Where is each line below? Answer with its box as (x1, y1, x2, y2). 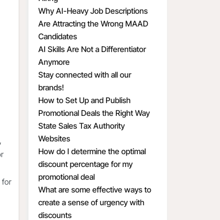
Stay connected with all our (38, 70, 131, 80)
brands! (38, 82, 64, 92)
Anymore (38, 57, 70, 67)
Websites (38, 134, 70, 143)
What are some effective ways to (38, 185, 151, 194)
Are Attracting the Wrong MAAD (38, 19, 148, 28)
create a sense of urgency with (38, 197, 144, 207)
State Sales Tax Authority (38, 121, 125, 131)
